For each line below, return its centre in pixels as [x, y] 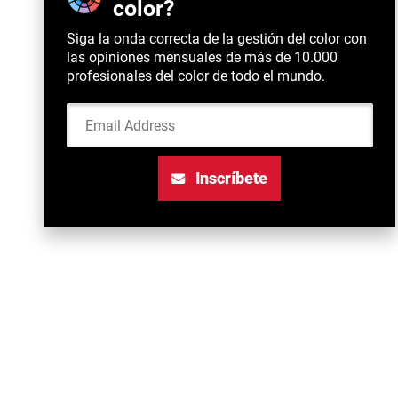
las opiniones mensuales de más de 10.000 [202, 58]
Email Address [269, 112]
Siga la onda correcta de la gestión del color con [217, 39]
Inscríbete [230, 179]
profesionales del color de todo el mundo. [196, 76]
